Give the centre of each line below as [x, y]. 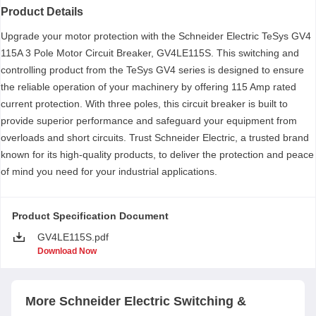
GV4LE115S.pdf [73, 237]
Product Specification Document [90, 216]
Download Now [67, 251]
